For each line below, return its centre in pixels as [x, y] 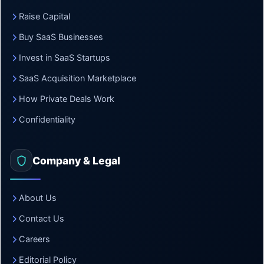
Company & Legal [76, 160]
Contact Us [42, 219]
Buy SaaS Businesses [61, 37]
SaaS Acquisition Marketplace [77, 78]
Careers [34, 239]
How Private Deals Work [67, 99]
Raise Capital [44, 16]
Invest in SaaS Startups [65, 58]
